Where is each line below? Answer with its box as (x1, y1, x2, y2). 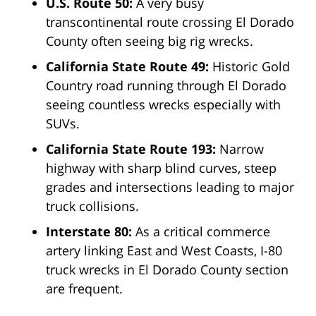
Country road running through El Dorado (46, 77, 286, 95)
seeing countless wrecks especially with (46, 96, 281, 114)
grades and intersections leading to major (46, 178, 294, 196)
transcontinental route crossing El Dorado (46, 13, 294, 31)
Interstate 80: (46, 223, 135, 241)
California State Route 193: (46, 140, 219, 158)
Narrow (219, 140, 264, 158)
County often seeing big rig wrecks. (46, 32, 253, 50)
